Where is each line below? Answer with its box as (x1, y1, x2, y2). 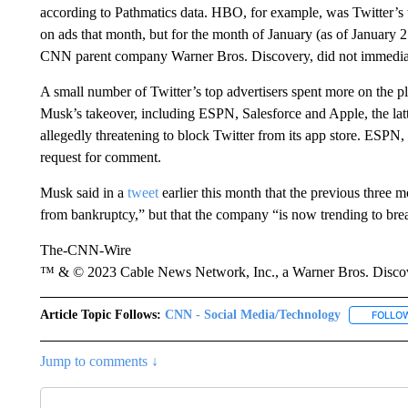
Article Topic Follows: (39, 308, 161, 321)
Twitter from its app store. (212, 127, 361, 143)
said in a (76, 185, 127, 200)
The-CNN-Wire (39, 242, 131, 258)
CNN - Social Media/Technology (164, 308, 341, 321)
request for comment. (39, 149, 161, 165)
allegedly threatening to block (39, 127, 209, 143)
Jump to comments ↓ (39, 353, 158, 370)
